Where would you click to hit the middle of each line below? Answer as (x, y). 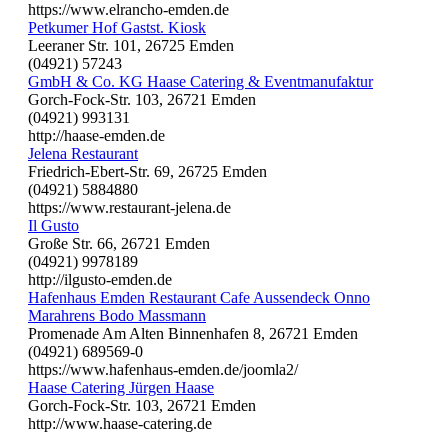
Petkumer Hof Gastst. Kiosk (117, 27)
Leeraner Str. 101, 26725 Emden (131, 45)
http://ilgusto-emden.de (100, 279)
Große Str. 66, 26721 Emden (119, 243)
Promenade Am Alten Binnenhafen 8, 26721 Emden (193, 333)
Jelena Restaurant (83, 153)
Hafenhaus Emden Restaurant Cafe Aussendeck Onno (199, 297)
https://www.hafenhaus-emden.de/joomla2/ (163, 369)
